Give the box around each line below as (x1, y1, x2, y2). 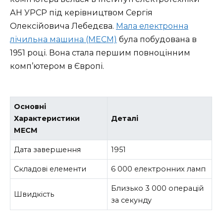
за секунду (111, 196, 152, 205)
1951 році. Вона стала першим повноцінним (10, 48, 190, 57)
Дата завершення (14, 145, 81, 155)
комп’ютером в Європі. (10, 61, 104, 71)
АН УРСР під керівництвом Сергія (10, 7, 153, 17)
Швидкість (14, 190, 55, 199)
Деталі (111, 114, 139, 123)
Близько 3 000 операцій (111, 184, 204, 193)
